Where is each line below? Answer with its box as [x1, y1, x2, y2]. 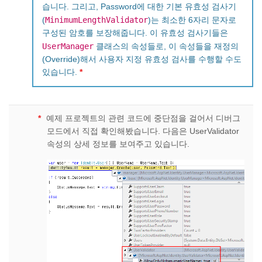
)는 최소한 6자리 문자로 [148, 15, 236, 25]
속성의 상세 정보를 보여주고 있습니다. [47, 139, 189, 149]
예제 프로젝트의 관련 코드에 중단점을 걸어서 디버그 [44, 113, 240, 123]
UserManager [42, 41, 94, 51]
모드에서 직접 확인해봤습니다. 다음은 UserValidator [47, 126, 239, 136]
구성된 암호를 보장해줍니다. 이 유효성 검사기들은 [42, 28, 228, 37]
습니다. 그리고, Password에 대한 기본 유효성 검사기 [42, 2, 236, 11]
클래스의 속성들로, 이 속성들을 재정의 [94, 42, 239, 51]
